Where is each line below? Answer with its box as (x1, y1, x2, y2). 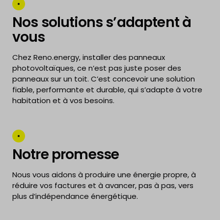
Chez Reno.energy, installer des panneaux (12, 52, 165, 62)
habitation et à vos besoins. (12, 95, 114, 106)
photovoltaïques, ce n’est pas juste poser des (12, 63, 181, 73)
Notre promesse (12, 145, 119, 164)
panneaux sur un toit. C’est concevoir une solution (12, 74, 195, 84)
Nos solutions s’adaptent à (12, 13, 192, 32)
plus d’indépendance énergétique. (12, 191, 138, 201)
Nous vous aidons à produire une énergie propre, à (12, 169, 196, 180)
